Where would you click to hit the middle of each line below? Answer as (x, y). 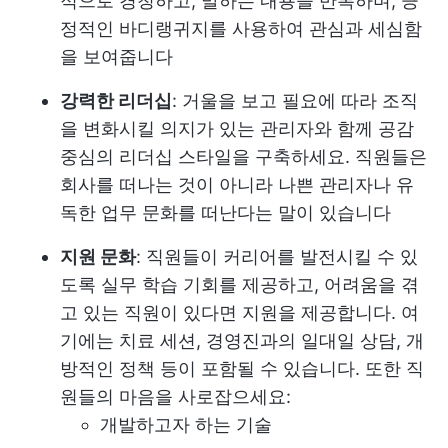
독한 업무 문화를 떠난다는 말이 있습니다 (225, 212)
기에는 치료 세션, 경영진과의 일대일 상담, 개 (242, 340)
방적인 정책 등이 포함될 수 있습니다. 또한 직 (242, 368)
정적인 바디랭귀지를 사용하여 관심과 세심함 (241, 28)
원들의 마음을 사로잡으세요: (175, 396)
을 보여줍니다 (116, 56)
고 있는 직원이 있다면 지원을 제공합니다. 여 (239, 312)
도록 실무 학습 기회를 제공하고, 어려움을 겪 (239, 284)
